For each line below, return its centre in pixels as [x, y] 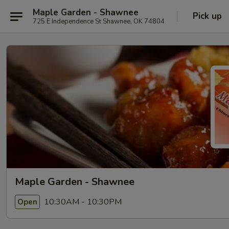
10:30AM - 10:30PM [82, 202]
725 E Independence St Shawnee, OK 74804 [99, 21]
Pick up [207, 16]
